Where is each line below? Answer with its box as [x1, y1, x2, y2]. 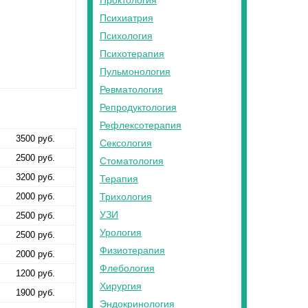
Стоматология [100, 155, 164, 166]
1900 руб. [16, 287, 55, 298]
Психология [100, 30, 153, 41]
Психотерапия [100, 48, 164, 59]
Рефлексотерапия [100, 120, 181, 131]
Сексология [100, 137, 152, 148]
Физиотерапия [100, 245, 165, 256]
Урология [100, 227, 142, 238]
